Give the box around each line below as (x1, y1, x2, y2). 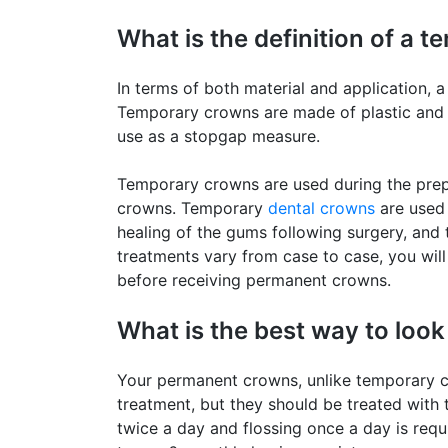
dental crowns (268, 197, 375, 218)
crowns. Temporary (117, 197, 268, 218)
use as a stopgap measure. (117, 125, 320, 146)
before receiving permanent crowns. (117, 269, 391, 290)
